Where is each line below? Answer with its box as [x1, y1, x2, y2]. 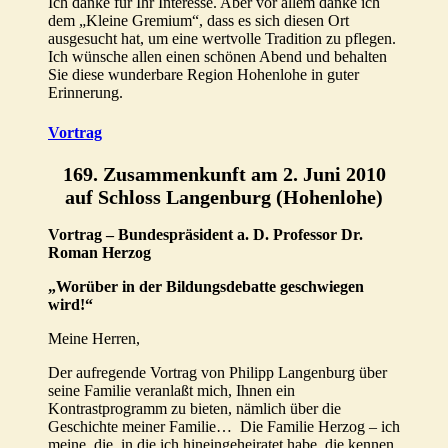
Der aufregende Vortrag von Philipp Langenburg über [48, 363, 387, 381]
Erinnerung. [48, 84, 123, 102]
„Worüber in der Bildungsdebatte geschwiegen [48, 277, 364, 295]
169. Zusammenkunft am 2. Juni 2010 [62, 162, 386, 185]
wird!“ [48, 295, 93, 313]
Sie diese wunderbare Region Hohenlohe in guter [48, 66, 359, 84]
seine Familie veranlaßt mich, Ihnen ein [48, 381, 295, 399]
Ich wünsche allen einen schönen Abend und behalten [48, 48, 387, 66]
